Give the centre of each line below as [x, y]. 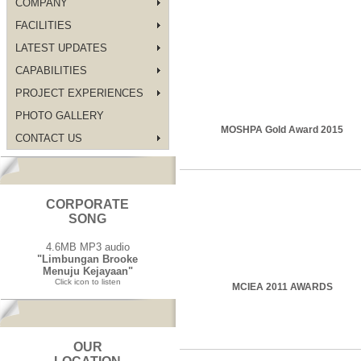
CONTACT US [48, 138]
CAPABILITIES [51, 70]
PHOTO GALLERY [59, 115]
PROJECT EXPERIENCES [79, 93]
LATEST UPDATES [61, 48]
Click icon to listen [88, 282]
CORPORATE [88, 204]
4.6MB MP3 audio [88, 247]
